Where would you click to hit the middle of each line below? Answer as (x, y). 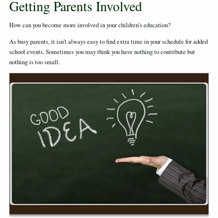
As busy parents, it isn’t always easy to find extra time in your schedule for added (108, 41)
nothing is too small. (34, 62)
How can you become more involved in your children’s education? (90, 25)
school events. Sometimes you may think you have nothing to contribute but (102, 52)
